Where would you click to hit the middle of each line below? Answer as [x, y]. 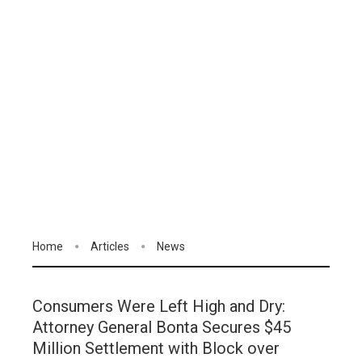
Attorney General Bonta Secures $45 [162, 328]
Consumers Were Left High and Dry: [159, 307]
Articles [110, 246]
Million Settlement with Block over [156, 349]
